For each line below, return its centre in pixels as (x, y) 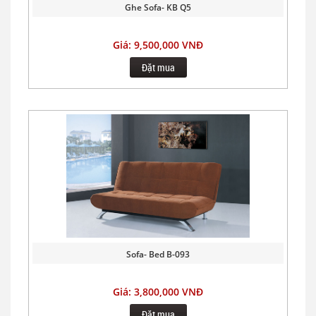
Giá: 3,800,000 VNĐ (158, 291)
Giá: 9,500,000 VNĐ (158, 44)
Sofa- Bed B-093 (158, 254)
